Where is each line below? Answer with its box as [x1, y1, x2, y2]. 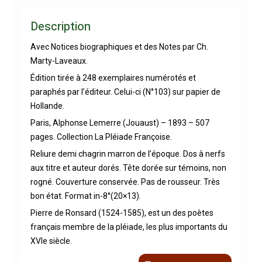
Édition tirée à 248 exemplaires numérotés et [30, 73, 196, 82]
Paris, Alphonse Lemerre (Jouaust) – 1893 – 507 [30, 118, 209, 127]
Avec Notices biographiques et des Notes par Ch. [30, 42, 208, 51]
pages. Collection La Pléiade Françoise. [30, 132, 172, 142]
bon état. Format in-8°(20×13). [30, 191, 141, 201]
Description [30, 18, 91, 35]
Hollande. [30, 101, 64, 111]
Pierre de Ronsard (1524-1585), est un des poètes [30, 208, 213, 218]
